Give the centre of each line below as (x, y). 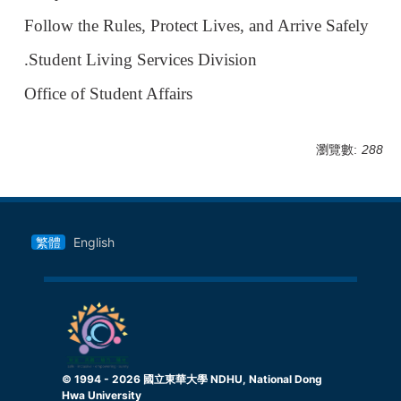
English (94, 242)
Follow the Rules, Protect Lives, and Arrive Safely (196, 25)
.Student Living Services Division (140, 59)
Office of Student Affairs (108, 93)
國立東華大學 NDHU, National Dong (231, 379)
